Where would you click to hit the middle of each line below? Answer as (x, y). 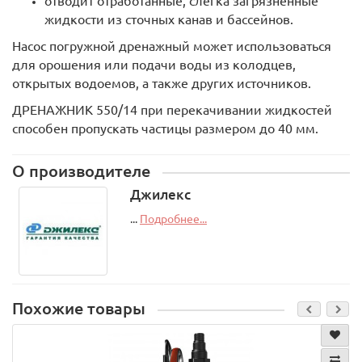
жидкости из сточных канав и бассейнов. (169, 19)
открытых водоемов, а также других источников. (162, 83)
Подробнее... (173, 219)
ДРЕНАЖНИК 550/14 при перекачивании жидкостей (172, 110)
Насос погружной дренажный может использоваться (172, 46)
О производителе (81, 171)
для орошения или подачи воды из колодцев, (154, 65)
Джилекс (160, 194)
